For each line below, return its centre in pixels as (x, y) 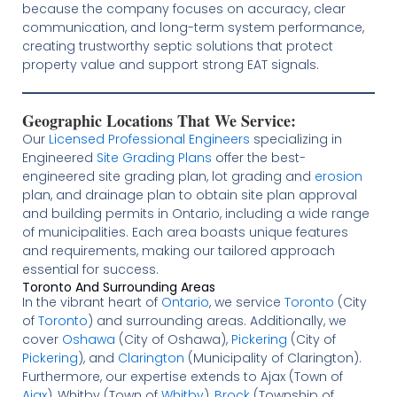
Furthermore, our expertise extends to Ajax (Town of (182, 377)
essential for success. (90, 270)
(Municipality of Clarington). (272, 358)
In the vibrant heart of (91, 303)
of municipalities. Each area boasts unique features (185, 233)
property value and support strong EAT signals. (170, 65)
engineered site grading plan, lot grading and (168, 177)
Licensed (76, 140)
